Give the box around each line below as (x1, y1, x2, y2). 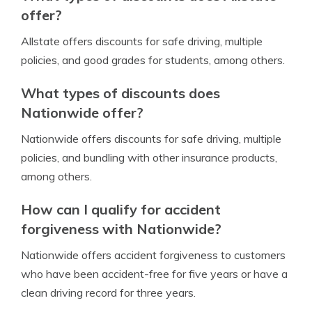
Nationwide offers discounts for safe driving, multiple (21, 132, 281, 146)
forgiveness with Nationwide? (21, 220, 221, 237)
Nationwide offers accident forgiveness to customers (21, 248, 286, 262)
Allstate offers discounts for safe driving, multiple (21, 34, 263, 48)
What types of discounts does (21, 84, 220, 102)
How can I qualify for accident (21, 201, 221, 218)
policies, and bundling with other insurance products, (21, 150, 277, 164)
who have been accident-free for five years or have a (21, 267, 288, 281)
